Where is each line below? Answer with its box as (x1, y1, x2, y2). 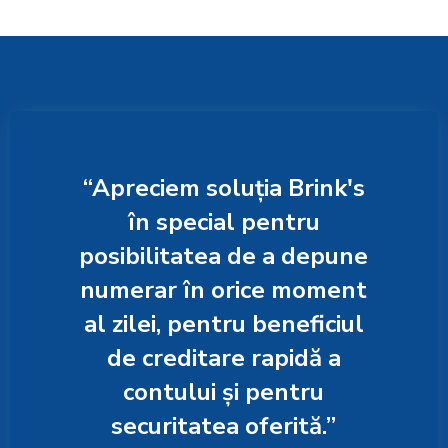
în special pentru (127, 206, 320, 239)
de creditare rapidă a (106, 342, 341, 375)
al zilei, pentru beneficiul (83, 308, 364, 341)
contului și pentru (123, 376, 325, 409)
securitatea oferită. (111, 410, 327, 443)
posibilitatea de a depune (79, 240, 369, 273)
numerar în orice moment (80, 274, 368, 307)
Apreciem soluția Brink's (91, 172, 365, 205)
